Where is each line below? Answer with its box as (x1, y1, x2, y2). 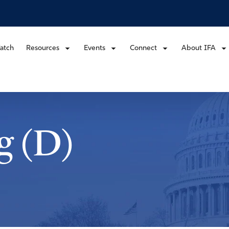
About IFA (181, 44, 216, 52)
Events (84, 44, 105, 52)
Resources (26, 44, 59, 52)
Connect (130, 44, 157, 52)
